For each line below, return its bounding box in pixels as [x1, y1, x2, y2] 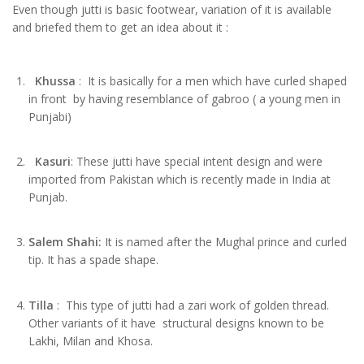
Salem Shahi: [28, 234, 105, 250]
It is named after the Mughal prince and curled [105, 234, 347, 250]
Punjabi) [28, 109, 71, 125]
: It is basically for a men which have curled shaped [76, 73, 347, 89]
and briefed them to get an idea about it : [12, 19, 228, 35]
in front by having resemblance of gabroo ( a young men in [28, 91, 340, 107]
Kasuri [35, 154, 71, 170]
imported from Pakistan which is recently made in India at [28, 171, 331, 188]
